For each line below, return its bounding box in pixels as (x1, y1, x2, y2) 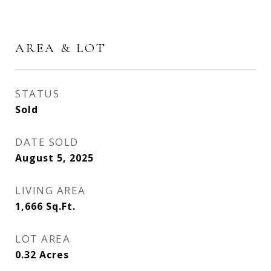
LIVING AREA (15, 183, 86, 197)
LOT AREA (15, 232, 70, 246)
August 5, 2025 (15, 151, 94, 165)
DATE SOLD (15, 135, 79, 149)
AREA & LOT (15, 41, 106, 56)
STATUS (15, 87, 59, 100)
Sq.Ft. (46, 200, 76, 213)
